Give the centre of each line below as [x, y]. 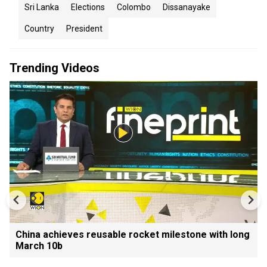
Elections [88, 7]
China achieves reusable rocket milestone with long [133, 234]
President [84, 29]
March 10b [39, 246]
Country [39, 29]
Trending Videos [55, 68]
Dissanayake [187, 7]
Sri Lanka [42, 7]
